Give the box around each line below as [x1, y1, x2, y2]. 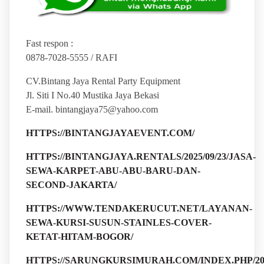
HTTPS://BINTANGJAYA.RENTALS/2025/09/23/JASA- [25, 151, 256, 162]
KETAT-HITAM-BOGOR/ [25, 232, 133, 242]
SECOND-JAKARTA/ [25, 180, 117, 190]
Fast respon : [25, 38, 73, 49]
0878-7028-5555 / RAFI [25, 52, 117, 63]
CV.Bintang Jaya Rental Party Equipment [25, 76, 180, 87]
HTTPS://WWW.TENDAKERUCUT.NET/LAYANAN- [25, 203, 252, 214]
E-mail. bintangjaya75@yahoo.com [25, 104, 158, 115]
